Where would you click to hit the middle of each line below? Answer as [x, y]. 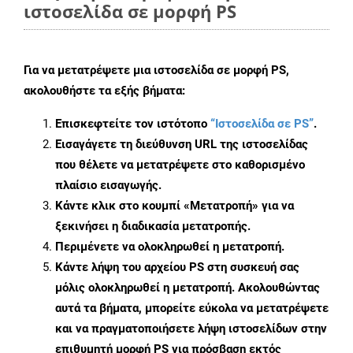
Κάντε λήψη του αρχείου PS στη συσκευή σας [177, 268]
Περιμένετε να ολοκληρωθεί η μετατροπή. [170, 247]
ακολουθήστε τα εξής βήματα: [104, 91]
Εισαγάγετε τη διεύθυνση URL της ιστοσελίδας [182, 145]
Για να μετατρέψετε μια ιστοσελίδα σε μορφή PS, [156, 71]
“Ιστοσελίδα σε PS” [262, 124]
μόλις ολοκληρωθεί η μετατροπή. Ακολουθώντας [188, 288]
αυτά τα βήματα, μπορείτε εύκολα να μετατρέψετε [192, 308]
